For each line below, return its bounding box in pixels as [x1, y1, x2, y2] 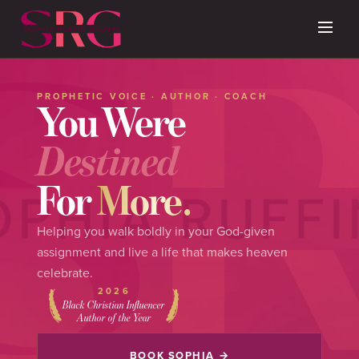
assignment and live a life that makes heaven [37, 243, 288, 260]
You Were [37, 98, 186, 146]
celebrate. [37, 264, 94, 281]
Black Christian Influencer [63, 299, 166, 311]
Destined [37, 137, 179, 185]
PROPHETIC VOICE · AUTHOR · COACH [37, 90, 268, 103]
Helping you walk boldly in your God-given [37, 222, 276, 240]
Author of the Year [76, 312, 151, 324]
